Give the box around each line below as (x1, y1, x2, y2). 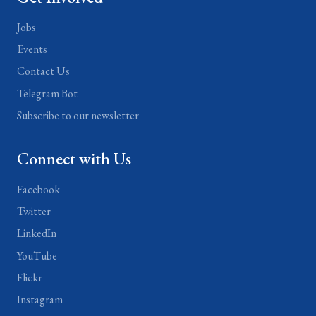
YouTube (17, 248, 57, 263)
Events (17, 42, 47, 57)
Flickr (17, 269, 42, 285)
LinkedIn (17, 226, 56, 241)
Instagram (17, 291, 63, 307)
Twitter (17, 204, 51, 219)
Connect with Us (17, 147, 131, 170)
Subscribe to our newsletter (17, 107, 139, 123)
